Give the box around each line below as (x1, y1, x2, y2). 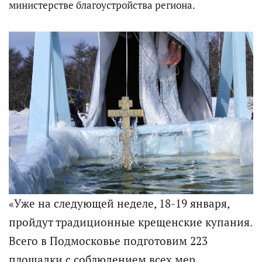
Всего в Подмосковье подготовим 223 (9, 233, 208, 248)
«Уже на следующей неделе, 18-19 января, (9, 196, 229, 211)
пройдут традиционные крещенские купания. (9, 215, 252, 229)
